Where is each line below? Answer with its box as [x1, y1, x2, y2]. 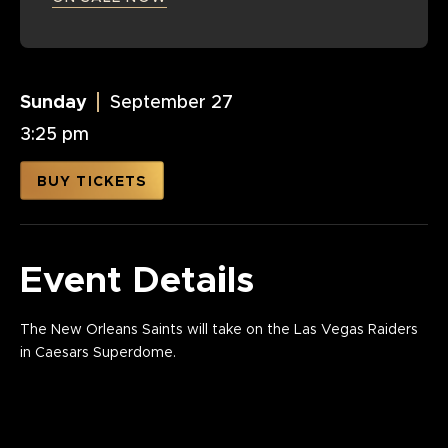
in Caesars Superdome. [20, 346, 176, 361]
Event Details [20, 263, 254, 300]
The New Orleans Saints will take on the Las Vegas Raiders [20, 323, 418, 338]
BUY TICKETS [37, 175, 148, 190]
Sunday [20, 94, 87, 113]
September [110, 94, 211, 113]
